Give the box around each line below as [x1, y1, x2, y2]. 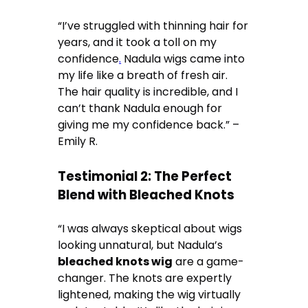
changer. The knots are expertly [58, 270, 232, 287]
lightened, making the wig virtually [58, 287, 241, 303]
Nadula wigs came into [121, 50, 245, 67]
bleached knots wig [58, 254, 173, 270]
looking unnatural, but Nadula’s [58, 237, 223, 254]
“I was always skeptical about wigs [58, 221, 243, 237]
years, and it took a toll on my [58, 34, 217, 50]
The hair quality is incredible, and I [58, 83, 239, 100]
